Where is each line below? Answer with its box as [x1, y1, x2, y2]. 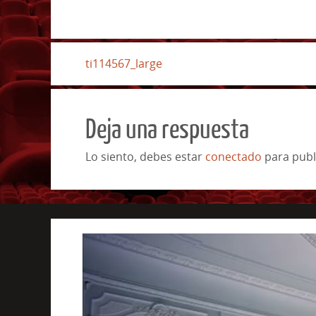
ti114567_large [85, 55, 162, 71]
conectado [205, 148, 262, 164]
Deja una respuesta [85, 114, 249, 145]
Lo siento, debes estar [85, 148, 205, 164]
